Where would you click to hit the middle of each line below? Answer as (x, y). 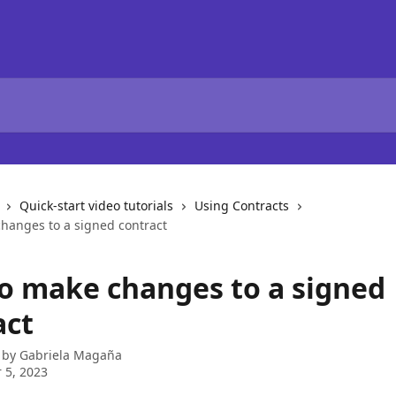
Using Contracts (242, 206)
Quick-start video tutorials (96, 206)
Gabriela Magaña (71, 355)
